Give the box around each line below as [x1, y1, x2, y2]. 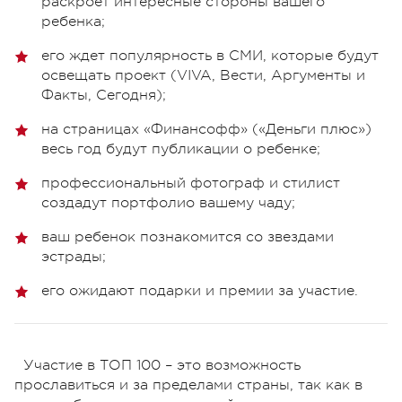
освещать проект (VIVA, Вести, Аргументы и [41, 67, 365, 84]
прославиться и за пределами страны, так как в [14, 377, 363, 394]
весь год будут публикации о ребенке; [41, 141, 320, 158]
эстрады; [41, 249, 106, 266]
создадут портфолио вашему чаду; [41, 195, 295, 212]
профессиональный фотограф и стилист [41, 175, 340, 192]
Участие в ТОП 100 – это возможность [23, 357, 301, 374]
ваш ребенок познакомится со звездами [41, 229, 334, 246]
